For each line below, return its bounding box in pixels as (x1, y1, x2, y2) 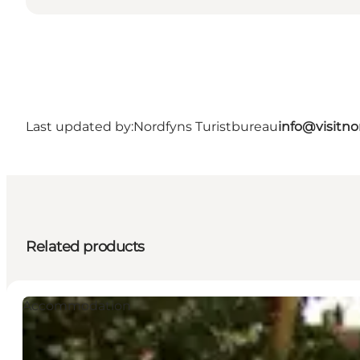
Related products (26, 237, 145, 256)
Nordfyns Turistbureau (133, 118, 278, 134)
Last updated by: (26, 118, 133, 134)
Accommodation (22, 297, 131, 313)
